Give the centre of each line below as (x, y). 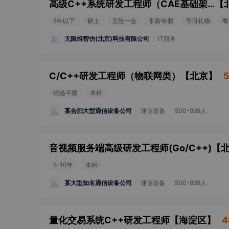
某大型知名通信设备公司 (98, 182)
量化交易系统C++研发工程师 (109, 220)
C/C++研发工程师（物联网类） (115, 76)
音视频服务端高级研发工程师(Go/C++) (130, 148)
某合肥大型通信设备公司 (98, 110)
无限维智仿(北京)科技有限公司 (107, 38)
